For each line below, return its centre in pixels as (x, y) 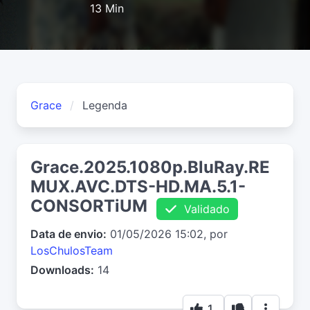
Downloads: (62, 270)
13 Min (107, 9)
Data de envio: (69, 234)
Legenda (105, 106)
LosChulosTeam (72, 250)
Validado (203, 209)
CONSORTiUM (89, 206)
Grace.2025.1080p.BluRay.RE (150, 167)
